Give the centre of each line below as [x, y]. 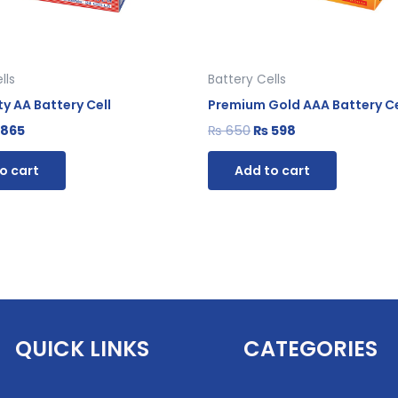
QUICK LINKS [83, 349]
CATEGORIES [310, 349]
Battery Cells [247, 79]
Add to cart [272, 170]
